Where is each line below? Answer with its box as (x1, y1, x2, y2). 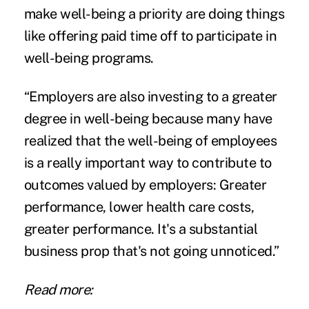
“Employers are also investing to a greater (23, 88, 277, 106)
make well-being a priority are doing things (23, 6, 285, 23)
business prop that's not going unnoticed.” (23, 243, 279, 260)
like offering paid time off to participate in (23, 28, 277, 45)
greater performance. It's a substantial (23, 221, 258, 238)
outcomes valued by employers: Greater (23, 177, 267, 194)
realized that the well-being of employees (23, 132, 277, 150)
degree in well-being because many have (23, 110, 272, 128)
